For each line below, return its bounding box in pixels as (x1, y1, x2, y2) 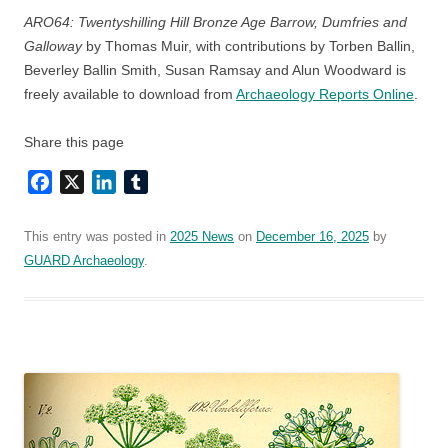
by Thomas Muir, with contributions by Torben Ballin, (86, 38, 415, 55)
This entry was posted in (24, 229, 170, 245)
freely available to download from (24, 86, 236, 103)
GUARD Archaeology (24, 253, 144, 269)
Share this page (24, 134, 124, 151)
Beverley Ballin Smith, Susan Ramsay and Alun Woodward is (24, 62, 406, 79)
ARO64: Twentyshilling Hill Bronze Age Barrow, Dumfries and (24, 14, 407, 31)
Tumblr (148, 173, 197, 191)
